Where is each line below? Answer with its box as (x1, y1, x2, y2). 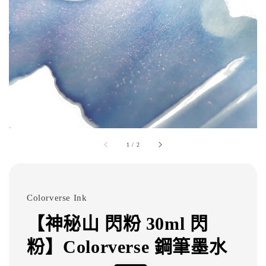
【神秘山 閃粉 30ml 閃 (27, 214, 208, 233)
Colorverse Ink (27, 193, 87, 202)
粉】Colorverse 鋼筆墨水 (27, 237, 227, 256)
